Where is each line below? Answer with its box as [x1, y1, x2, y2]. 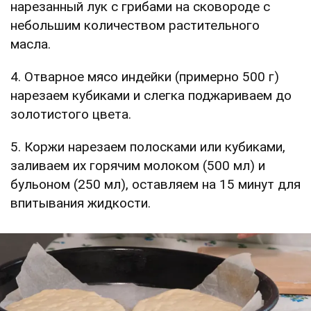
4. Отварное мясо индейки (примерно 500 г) [10, 68, 279, 85]
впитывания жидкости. [10, 194, 151, 211]
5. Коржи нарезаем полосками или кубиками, [10, 138, 285, 155]
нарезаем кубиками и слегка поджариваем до [10, 87, 292, 103]
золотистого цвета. [10, 106, 131, 122]
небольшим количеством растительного [10, 17, 260, 33]
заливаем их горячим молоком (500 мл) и [10, 157, 265, 174]
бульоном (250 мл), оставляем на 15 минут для [10, 176, 301, 192]
